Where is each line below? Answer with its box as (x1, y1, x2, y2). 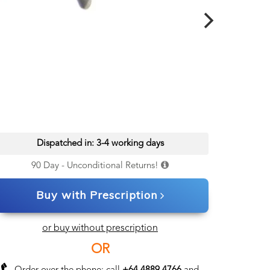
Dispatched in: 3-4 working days (36, 139, 164, 148)
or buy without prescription (42, 224, 158, 233)
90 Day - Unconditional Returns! (31, 162, 159, 171)
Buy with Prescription (36, 188, 157, 202)
